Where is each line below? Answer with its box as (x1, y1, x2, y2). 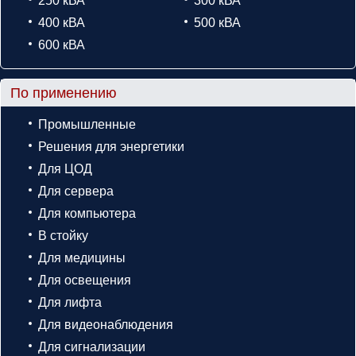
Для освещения (38, 273, 131, 288)
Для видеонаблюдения (38, 318, 173, 332)
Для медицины (38, 251, 126, 265)
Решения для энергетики (38, 140, 184, 154)
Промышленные (38, 118, 136, 132)
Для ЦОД (38, 162, 92, 176)
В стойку (38, 229, 88, 243)
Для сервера (38, 184, 114, 199)
